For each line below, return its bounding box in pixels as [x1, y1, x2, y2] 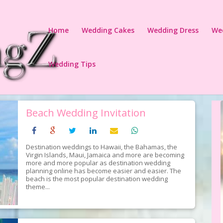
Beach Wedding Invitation [25, 106, 146, 119]
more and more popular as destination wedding [25, 158, 170, 167]
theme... [25, 182, 50, 191]
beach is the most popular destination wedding [25, 174, 168, 183]
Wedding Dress [147, 25, 199, 35]
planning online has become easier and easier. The [25, 166, 181, 175]
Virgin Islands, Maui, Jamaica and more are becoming [25, 150, 184, 159]
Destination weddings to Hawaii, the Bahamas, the [25, 142, 177, 151]
